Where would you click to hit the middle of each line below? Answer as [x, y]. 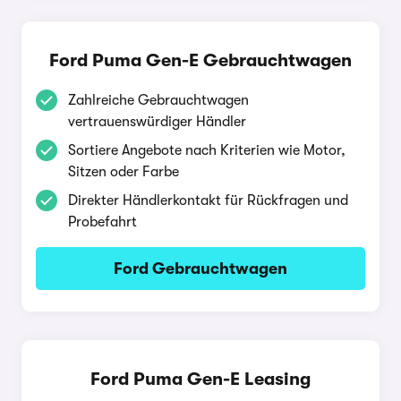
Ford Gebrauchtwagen [200, 269]
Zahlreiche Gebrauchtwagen [158, 100]
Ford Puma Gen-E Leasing [200, 379]
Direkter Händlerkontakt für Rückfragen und [208, 200]
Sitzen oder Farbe [124, 172]
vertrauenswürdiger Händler [157, 122]
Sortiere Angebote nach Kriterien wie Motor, [207, 150]
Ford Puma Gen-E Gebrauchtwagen [200, 60]
